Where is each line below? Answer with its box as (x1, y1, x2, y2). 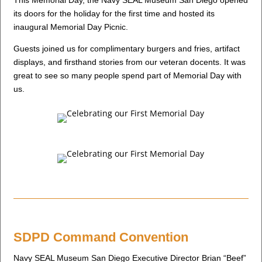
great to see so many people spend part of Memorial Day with (13, 71, 242, 81)
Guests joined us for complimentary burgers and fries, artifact (13, 44, 240, 54)
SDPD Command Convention (13, 230, 189, 245)
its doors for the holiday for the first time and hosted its (13, 9, 215, 19)
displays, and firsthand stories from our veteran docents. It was (13, 57, 246, 67)
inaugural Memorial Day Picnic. (13, 22, 129, 32)
